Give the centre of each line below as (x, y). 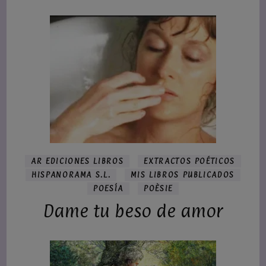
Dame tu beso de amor (133, 211)
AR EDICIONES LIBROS (77, 161)
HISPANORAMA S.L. (71, 175)
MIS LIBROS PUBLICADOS (183, 175)
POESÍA (108, 188)
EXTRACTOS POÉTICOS (190, 161)
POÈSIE (158, 188)
